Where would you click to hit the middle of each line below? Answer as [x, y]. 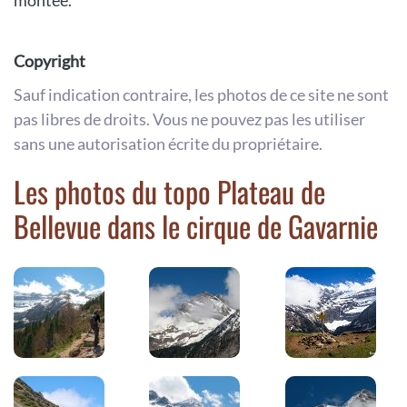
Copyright [50, 61]
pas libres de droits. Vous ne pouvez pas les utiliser [189, 119]
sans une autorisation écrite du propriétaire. [168, 144]
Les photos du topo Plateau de [169, 192]
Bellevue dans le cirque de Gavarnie [196, 226]
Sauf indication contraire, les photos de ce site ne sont [201, 95]
